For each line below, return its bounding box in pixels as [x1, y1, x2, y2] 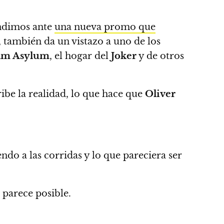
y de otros [136, 50, 184, 61]
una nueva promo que [54, 21, 155, 32]
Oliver [145, 88, 175, 99]
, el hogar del [49, 50, 108, 61]
